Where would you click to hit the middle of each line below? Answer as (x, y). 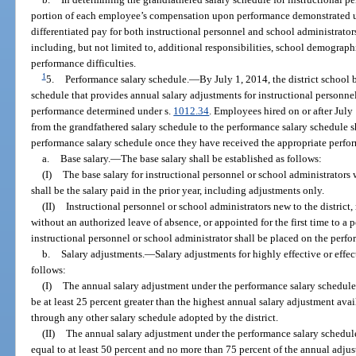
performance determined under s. (103, 110)
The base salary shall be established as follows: (221, 158)
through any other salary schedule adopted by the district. (155, 317)
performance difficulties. (84, 63)
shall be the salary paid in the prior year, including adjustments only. (178, 190)
